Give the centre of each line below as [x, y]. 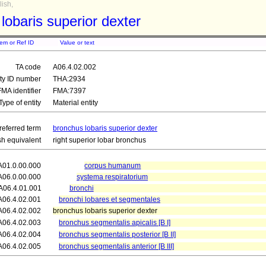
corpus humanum [113, 166]
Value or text [77, 42]
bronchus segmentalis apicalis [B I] [115, 223]
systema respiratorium [112, 177]
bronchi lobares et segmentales [110, 199]
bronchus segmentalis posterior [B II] [117, 235]
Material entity [75, 103]
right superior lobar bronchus [99, 140]
